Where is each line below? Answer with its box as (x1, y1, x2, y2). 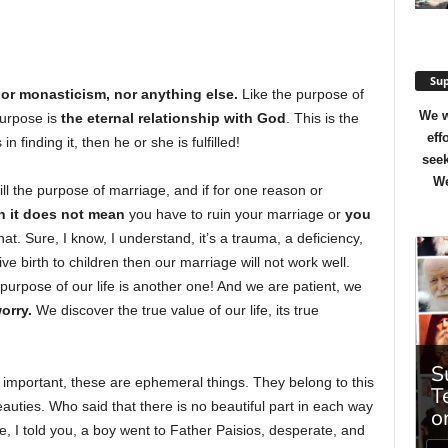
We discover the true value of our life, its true (31, 301, 319, 318)
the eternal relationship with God (60, 109, 286, 126)
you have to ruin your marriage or (124, 205, 345, 222)
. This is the (285, 109, 359, 126)
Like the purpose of (237, 85, 364, 102)
